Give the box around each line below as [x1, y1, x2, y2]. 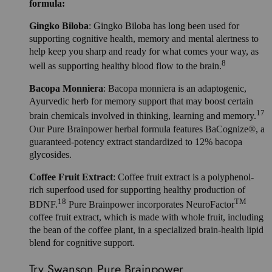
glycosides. [29, 149, 72, 160]
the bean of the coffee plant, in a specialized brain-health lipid [29, 225, 263, 236]
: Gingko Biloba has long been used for [89, 21, 239, 32]
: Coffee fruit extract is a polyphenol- [113, 171, 254, 182]
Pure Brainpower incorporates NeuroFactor [66, 199, 234, 210]
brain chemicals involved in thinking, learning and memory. [29, 110, 256, 121]
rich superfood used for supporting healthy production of [29, 184, 245, 195]
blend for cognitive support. [29, 237, 135, 248]
